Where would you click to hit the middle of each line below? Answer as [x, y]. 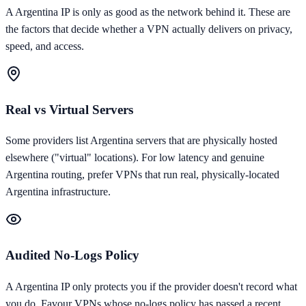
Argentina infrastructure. [58, 192]
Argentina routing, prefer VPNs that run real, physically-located [142, 175]
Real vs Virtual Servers [69, 109]
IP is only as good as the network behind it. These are [174, 12]
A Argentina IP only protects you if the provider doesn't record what [151, 286]
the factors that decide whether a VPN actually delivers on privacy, [149, 29]
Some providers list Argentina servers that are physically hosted [141, 141]
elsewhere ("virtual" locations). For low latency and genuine [135, 158]
